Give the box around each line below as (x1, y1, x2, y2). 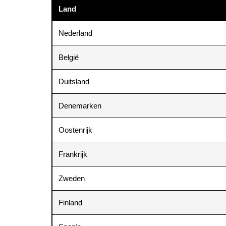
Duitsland (59, 77, 89, 86)
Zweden (59, 174, 85, 183)
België (59, 53, 79, 62)
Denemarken (59, 101, 101, 110)
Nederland (59, 29, 92, 38)
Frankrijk (59, 150, 87, 159)
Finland (59, 198, 82, 207)
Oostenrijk (59, 126, 92, 135)
